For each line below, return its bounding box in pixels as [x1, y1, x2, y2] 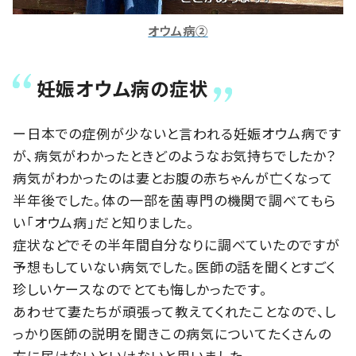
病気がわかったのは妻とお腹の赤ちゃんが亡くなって [13, 167, 333, 188]
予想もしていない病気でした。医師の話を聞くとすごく [13, 256, 337, 277]
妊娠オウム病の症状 [37, 73, 209, 102]
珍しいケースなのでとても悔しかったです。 [13, 278, 269, 299]
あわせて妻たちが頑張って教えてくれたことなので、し [13, 300, 337, 321]
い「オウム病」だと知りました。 [13, 211, 195, 232]
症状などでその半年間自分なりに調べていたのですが [13, 234, 340, 254]
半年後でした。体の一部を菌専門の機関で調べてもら [13, 189, 336, 210]
